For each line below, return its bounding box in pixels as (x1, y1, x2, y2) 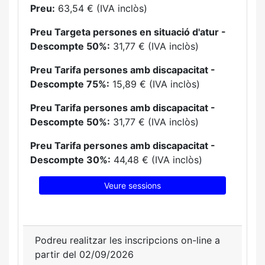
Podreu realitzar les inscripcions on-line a (35, 234, 220, 247)
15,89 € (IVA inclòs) (109, 78, 200, 91)
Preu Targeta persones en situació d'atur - (30, 26, 226, 38)
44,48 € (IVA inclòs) (111, 154, 202, 166)
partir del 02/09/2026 (35, 248, 134, 261)
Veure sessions (104, 180, 161, 191)
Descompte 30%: (30, 154, 111, 166)
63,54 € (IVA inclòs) (55, 2, 147, 15)
